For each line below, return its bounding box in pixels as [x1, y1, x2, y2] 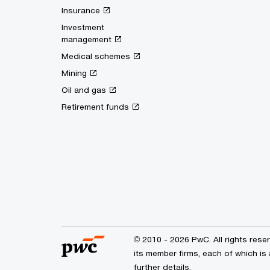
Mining [61, 68, 87, 78]
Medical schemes [61, 51, 130, 61]
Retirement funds [61, 102, 129, 111]
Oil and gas [61, 85, 106, 95]
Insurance [61, 5, 100, 15]
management [61, 34, 111, 44]
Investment [61, 22, 104, 32]
